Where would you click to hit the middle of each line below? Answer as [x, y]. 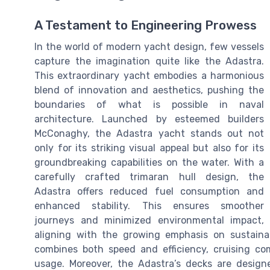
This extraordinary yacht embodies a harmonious [149, 76]
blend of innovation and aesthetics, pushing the [149, 90]
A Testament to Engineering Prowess [146, 26]
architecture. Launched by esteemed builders [149, 119]
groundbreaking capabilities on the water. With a [149, 163]
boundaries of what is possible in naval [149, 105]
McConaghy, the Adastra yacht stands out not [149, 134]
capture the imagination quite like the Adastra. [149, 61]
